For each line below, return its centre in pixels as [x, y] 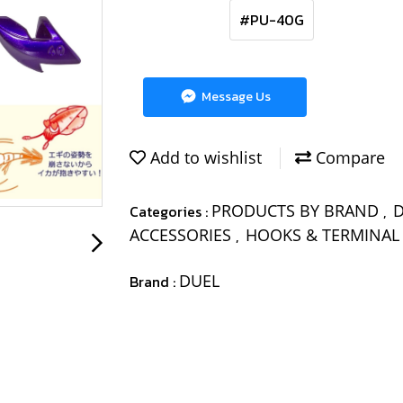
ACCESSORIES [183, 235]
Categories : [170, 211]
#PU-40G [271, 19]
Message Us [235, 97]
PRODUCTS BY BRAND [297, 210]
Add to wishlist [204, 158]
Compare [348, 158]
